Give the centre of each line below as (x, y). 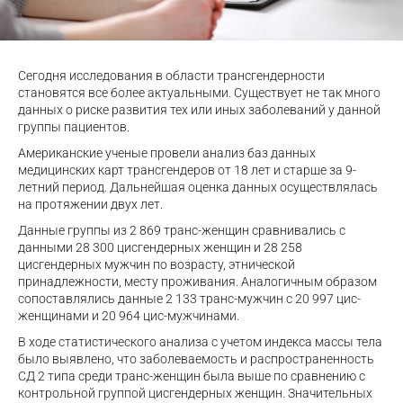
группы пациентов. (75, 126)
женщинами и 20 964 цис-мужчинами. (129, 315)
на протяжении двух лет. (92, 204)
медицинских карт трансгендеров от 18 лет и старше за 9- (187, 170)
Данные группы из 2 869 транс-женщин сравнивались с (182, 230)
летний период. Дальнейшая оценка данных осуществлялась (198, 187)
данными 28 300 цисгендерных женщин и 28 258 (160, 247)
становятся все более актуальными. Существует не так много (199, 92)
